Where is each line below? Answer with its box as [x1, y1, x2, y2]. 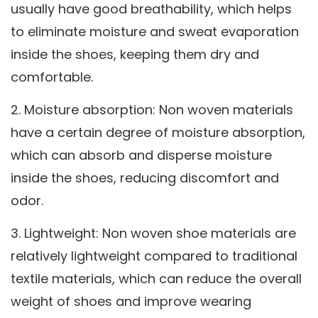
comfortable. [11, 68, 93, 87]
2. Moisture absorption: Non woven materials [11, 101, 293, 119]
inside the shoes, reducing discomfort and [11, 169, 279, 187]
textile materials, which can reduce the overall [11, 270, 302, 288]
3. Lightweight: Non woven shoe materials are [11, 224, 296, 243]
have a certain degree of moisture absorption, [11, 124, 305, 142]
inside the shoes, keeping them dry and [11, 45, 259, 64]
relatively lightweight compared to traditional [11, 247, 297, 265]
